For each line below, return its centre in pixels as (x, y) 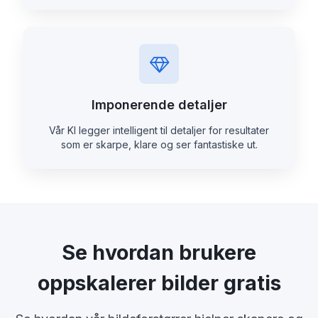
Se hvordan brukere (159, 253)
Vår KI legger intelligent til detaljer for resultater (159, 131)
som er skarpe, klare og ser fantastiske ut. (159, 145)
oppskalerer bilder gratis (159, 283)
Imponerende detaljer (159, 105)
